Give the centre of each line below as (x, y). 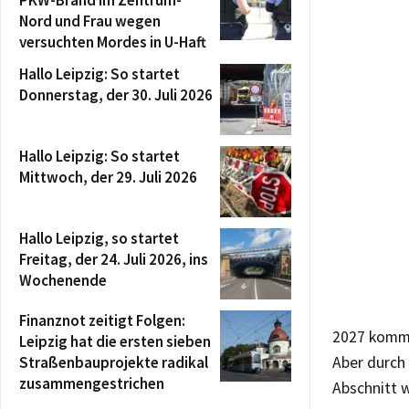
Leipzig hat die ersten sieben (115, 341)
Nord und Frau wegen (90, 21)
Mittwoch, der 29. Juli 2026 (108, 177)
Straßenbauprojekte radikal (114, 362)
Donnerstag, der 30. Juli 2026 (116, 95)
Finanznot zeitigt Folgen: (102, 320)
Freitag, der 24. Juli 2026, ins (114, 259)
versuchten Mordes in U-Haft (113, 42)
